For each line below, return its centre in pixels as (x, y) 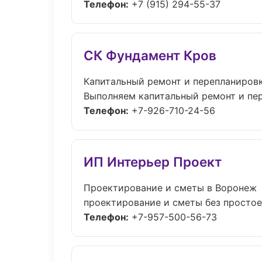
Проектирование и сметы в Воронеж (170, 188)
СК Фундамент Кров (150, 55)
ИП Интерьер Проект (153, 162)
